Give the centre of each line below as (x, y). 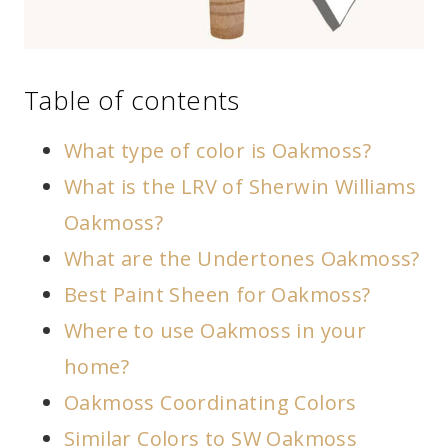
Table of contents (132, 100)
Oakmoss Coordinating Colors (210, 402)
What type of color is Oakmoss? (217, 150)
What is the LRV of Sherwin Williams (240, 186)
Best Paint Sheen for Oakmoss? (217, 294)
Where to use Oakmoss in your (215, 330)
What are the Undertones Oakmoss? (242, 258)
